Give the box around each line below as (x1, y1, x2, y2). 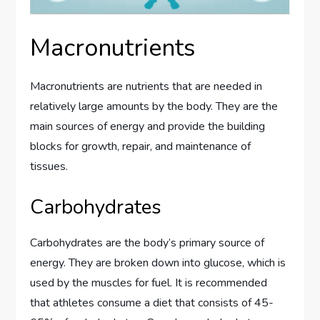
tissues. (30, 158, 69, 174)
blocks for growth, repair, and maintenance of (30, 138, 251, 154)
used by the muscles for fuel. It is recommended (30, 274, 268, 291)
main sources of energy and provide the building (30, 118, 266, 134)
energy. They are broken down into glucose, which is (30, 254, 286, 271)
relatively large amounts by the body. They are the (30, 98, 279, 114)
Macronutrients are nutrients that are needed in (30, 78, 263, 94)
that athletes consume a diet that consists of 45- (30, 294, 274, 311)
